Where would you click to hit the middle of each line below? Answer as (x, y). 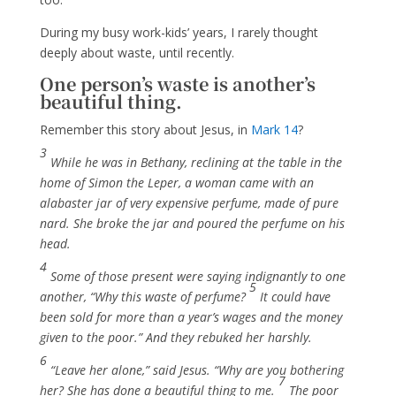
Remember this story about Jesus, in (145, 129)
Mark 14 (274, 129)
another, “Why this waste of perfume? (144, 297)
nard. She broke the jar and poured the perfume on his (192, 223)
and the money (301, 317)
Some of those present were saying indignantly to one (198, 276)
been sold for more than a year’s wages (148, 317)
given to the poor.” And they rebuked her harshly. (175, 337)
